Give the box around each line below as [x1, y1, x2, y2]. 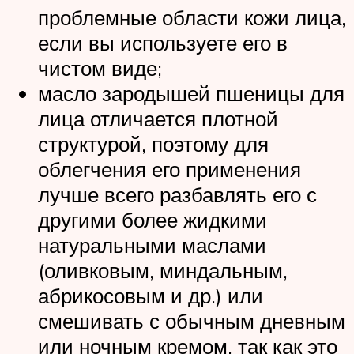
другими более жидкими [38, 206, 267, 232]
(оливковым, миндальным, [38, 257, 288, 283]
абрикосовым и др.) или [38, 282, 263, 308]
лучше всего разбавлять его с [38, 181, 317, 207]
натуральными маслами [38, 232, 266, 258]
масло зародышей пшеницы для [38, 80, 345, 106]
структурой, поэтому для [38, 130, 269, 156]
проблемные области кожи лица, [38, 4, 346, 30]
